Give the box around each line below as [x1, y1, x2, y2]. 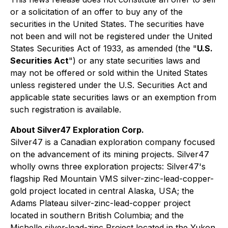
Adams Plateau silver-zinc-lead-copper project [10, 198, 190, 208]
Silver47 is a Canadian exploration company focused [10, 137, 215, 147]
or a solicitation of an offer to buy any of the [10, 7, 183, 17]
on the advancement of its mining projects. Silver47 [10, 149, 209, 159]
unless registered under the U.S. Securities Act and [10, 80, 207, 90]
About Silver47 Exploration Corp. [10, 125, 144, 135]
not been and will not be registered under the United [10, 31, 212, 41]
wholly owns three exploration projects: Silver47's [10, 161, 206, 172]
